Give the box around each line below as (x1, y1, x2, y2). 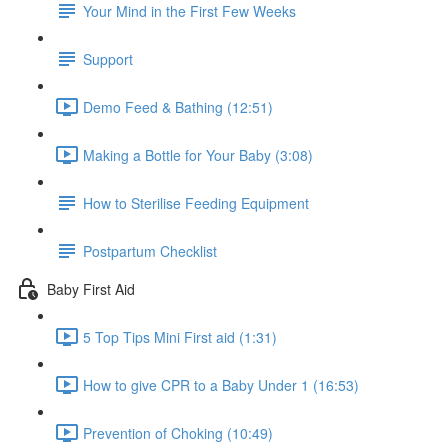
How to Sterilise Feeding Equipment (83, 192, 309, 213)
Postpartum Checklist (83, 240, 217, 261)
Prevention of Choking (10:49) (83, 422, 273, 443)
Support (83, 48, 133, 69)
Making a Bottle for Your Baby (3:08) (83, 144, 313, 165)
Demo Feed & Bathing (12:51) (83, 96, 273, 117)
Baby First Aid (47, 278, 135, 299)
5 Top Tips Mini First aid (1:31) (83, 326, 277, 347)
